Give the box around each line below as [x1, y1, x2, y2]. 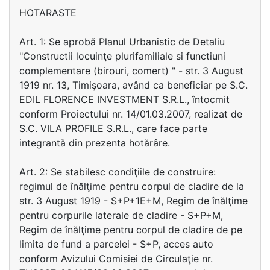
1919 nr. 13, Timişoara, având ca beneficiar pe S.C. [19, 79, 248, 91]
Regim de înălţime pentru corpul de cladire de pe [19, 224, 242, 236]
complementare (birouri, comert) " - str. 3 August [19, 64, 243, 77]
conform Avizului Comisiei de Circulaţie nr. [19, 253, 213, 265]
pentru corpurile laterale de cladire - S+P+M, [19, 209, 223, 221]
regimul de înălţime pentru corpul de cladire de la [19, 180, 244, 192]
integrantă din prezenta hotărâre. [19, 137, 170, 149]
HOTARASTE [19, 7, 77, 19]
